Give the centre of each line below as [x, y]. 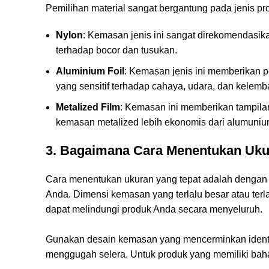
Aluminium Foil [90, 71]
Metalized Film [88, 107]
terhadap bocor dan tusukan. [116, 50]
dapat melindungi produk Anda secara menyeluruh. [154, 209]
